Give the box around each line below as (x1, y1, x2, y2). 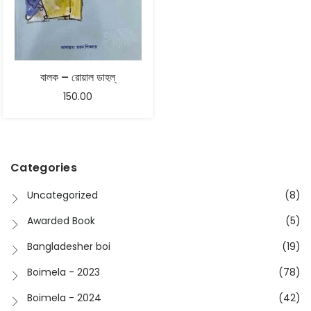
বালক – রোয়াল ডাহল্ (40, 69, 115, 85)
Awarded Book (27, 214, 95, 228)
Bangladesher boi (27, 239, 110, 253)
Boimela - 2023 (27, 265, 100, 279)
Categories (10, 160, 77, 176)
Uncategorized (27, 188, 98, 202)
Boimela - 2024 (27, 291, 101, 305)
